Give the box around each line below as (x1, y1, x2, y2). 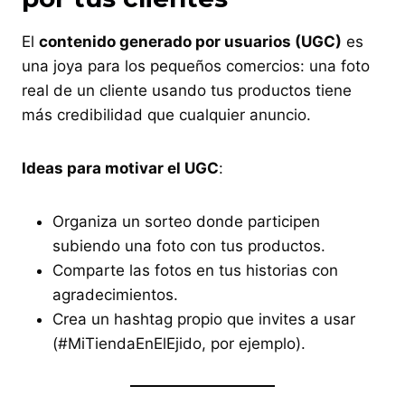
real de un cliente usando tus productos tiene (22, 80, 352, 99)
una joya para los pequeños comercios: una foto (22, 56, 370, 75)
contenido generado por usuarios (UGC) (39, 32, 342, 51)
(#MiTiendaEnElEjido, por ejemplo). (52, 334, 306, 353)
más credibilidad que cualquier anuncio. (22, 105, 311, 124)
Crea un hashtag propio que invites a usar (52, 309, 355, 328)
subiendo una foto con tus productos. (52, 236, 325, 255)
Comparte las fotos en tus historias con (52, 260, 338, 279)
